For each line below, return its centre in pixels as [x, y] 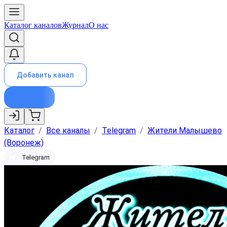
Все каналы [68, 130]
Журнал [75, 25]
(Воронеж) [24, 143]
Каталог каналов [33, 25]
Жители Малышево [185, 130]
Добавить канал [45, 75]
